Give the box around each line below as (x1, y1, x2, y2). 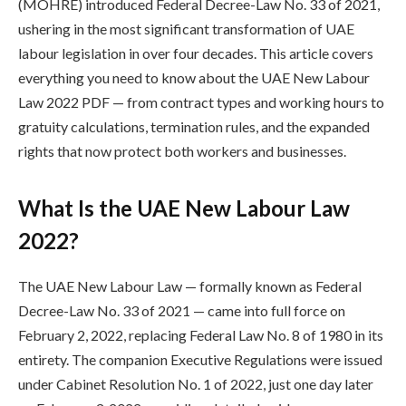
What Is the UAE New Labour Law (18, 195, 350, 222)
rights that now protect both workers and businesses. (18, 141, 346, 159)
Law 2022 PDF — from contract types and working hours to (18, 92, 384, 111)
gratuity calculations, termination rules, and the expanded (18, 117, 370, 135)
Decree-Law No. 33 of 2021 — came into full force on (18, 302, 345, 320)
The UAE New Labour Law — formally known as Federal (18, 277, 362, 295)
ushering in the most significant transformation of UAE (18, 19, 354, 37)
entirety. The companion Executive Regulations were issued (18, 351, 382, 369)
